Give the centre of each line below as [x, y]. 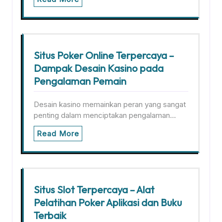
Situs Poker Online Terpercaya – [104, 55]
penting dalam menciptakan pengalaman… [105, 115]
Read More [58, 134]
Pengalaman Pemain [80, 81]
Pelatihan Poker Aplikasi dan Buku [108, 202]
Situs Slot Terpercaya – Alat [94, 190]
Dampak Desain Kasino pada [99, 68]
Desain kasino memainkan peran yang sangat [110, 104]
